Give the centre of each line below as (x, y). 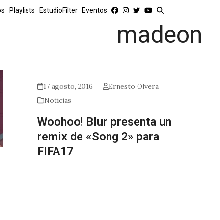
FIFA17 (55, 151)
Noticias (57, 100)
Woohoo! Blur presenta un (104, 122)
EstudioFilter (58, 10)
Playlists (22, 10)
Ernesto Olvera (134, 86)
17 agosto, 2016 (68, 86)
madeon (159, 35)
